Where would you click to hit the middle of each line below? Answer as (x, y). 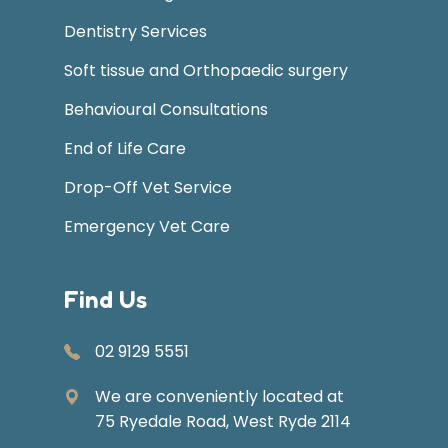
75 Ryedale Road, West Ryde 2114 (223, 421)
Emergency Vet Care (147, 226)
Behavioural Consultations (166, 109)
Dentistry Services (135, 31)
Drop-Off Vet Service (148, 187)
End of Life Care (125, 148)
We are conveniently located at (219, 396)
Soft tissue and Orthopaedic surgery (206, 70)
